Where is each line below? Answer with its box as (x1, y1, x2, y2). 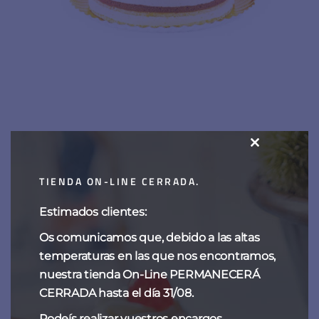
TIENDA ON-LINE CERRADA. (39, 174, 200, 189)
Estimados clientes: (39, 205, 147, 219)
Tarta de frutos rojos (109, 155, 210, 169)
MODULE (254, 182, 300, 195)
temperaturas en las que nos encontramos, (39, 249, 276, 263)
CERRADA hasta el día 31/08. (39, 286, 194, 300)
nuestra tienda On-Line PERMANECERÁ (39, 268, 260, 281)
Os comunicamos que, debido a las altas (39, 231, 260, 244)
